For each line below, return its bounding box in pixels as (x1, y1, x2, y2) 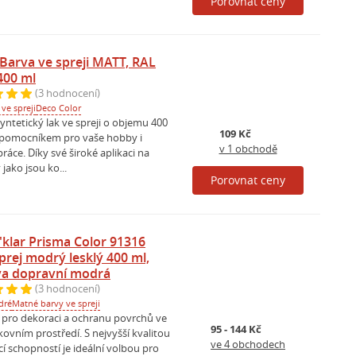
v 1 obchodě (219, 141, 277, 156)
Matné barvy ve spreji (12, 296, 100, 309)
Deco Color (36, 101, 81, 114)
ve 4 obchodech (211, 336, 285, 351)
